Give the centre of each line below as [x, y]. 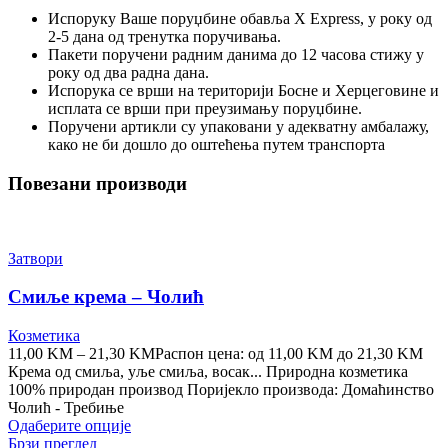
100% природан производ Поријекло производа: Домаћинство [221, 389]
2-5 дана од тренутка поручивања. [164, 37]
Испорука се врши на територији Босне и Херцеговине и [243, 91]
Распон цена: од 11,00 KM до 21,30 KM [289, 353]
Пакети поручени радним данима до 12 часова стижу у [236, 55]
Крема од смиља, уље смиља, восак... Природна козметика [208, 371]
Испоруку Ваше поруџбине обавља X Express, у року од [240, 19]
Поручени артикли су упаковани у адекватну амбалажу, [238, 127]
